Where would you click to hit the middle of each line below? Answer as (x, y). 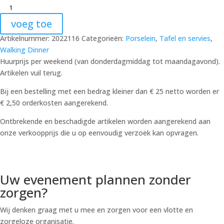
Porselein (140, 38)
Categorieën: (103, 38)
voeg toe (31, 24)
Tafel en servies (185, 38)
